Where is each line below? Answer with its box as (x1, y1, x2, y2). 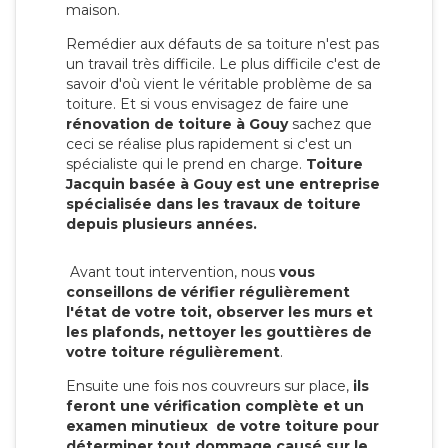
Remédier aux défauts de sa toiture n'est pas (66, 34, 379, 53)
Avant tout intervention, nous (66, 262, 279, 281)
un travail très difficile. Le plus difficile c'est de (66, 54, 381, 73)
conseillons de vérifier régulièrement (66, 282, 350, 301)
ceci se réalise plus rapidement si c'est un (66, 134, 352, 153)
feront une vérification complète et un (66, 396, 364, 415)
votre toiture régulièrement (66, 342, 280, 361)
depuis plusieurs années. (66, 214, 257, 233)
